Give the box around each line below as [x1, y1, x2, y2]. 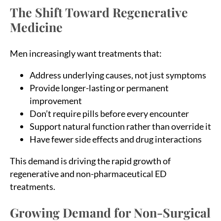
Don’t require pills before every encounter [30, 108, 189, 119]
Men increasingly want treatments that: [10, 47, 162, 59]
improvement [30, 95, 82, 106]
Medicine [10, 18, 63, 35]
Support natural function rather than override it [30, 120, 211, 132]
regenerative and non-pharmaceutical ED [10, 168, 167, 179]
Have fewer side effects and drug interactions [30, 133, 202, 145]
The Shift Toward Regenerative [10, 3, 188, 20]
